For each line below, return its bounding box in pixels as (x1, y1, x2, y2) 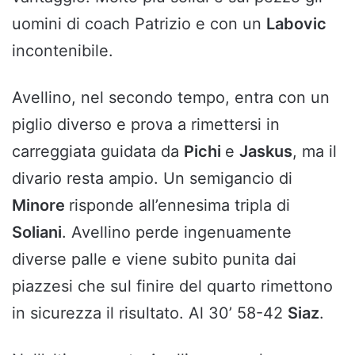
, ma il (292, 141, 337, 161)
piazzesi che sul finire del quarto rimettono (12, 276, 333, 296)
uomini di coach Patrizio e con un (12, 13, 266, 33)
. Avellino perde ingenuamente (62, 222, 292, 242)
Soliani (12, 222, 62, 242)
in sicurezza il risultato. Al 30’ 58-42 (12, 303, 288, 323)
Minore (12, 195, 69, 215)
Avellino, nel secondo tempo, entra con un (12, 87, 330, 107)
